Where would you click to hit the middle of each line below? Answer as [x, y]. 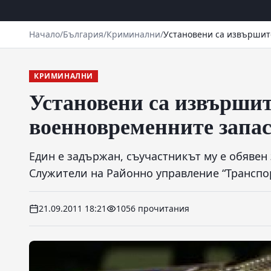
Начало [44, 34]
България [83, 34]
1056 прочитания [153, 208]
